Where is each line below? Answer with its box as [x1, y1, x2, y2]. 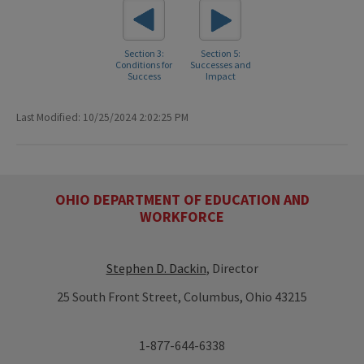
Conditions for [115, 58, 172, 71]
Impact [205, 70, 236, 83]
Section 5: [200, 47, 240, 60]
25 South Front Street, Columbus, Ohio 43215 [57, 288, 307, 305]
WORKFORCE [140, 206, 224, 226]
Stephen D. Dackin [106, 259, 206, 276]
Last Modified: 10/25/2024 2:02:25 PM [16, 110, 188, 124]
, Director [206, 259, 258, 276]
